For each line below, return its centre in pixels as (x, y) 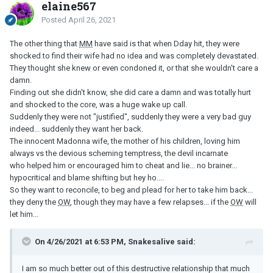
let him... (24, 214)
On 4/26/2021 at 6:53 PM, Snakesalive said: (115, 241)
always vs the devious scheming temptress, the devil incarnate (119, 153)
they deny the (34, 202)
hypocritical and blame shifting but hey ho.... (87, 177)
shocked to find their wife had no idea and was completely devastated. (134, 55)
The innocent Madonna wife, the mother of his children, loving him (125, 141)
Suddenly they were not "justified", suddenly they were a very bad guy (130, 116)
